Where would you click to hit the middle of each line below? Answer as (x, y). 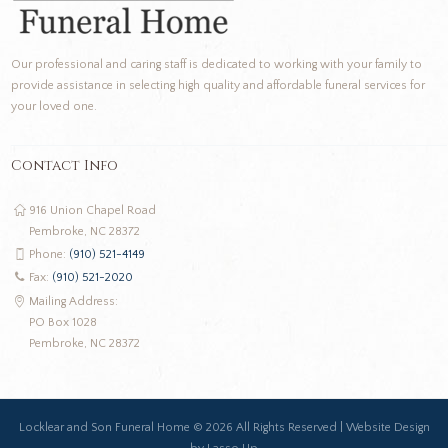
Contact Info (65, 165)
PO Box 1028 (63, 322)
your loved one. (54, 106)
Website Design (387, 428)
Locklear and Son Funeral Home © (112, 428)
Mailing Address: (74, 301)
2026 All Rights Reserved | (275, 428)
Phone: (49, 254)
